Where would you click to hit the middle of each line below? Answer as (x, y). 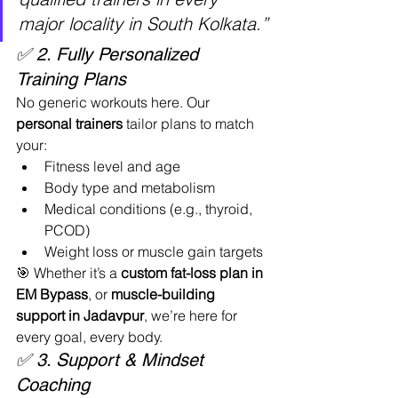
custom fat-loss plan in (194, 273)
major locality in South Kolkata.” (143, 24)
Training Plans (71, 79)
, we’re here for (192, 315)
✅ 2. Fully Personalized (110, 54)
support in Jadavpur (80, 315)
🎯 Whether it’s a (68, 273)
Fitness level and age (112, 166)
